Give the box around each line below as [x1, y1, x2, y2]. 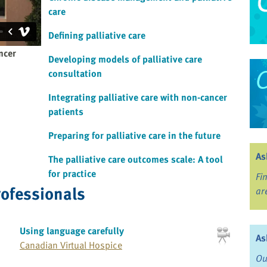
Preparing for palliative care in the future [48, 128, 221, 143]
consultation [48, 66, 102, 81]
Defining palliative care [48, 28, 145, 43]
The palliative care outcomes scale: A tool [48, 152, 223, 167]
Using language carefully [19, 223, 124, 238]
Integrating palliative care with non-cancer [48, 90, 227, 105]
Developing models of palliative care [48, 52, 202, 67]
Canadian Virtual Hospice [19, 238, 122, 253]
